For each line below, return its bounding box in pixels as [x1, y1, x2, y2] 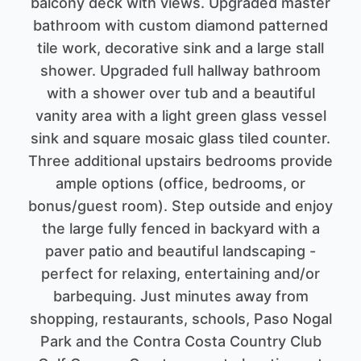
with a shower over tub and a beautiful [46, 84, 315, 102]
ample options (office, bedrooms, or [56, 174, 305, 192]
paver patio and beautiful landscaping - [45, 242, 316, 259]
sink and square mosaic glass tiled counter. [31, 129, 330, 147]
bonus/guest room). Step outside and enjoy [28, 197, 333, 214]
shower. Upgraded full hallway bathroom [40, 61, 321, 79]
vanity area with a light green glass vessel [35, 106, 326, 124]
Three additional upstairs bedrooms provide [28, 151, 333, 169]
